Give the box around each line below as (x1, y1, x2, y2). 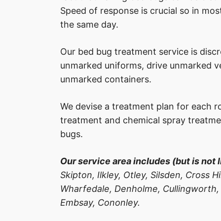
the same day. (60, 19, 118, 30)
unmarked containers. (60, 74, 151, 85)
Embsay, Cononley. (60, 197, 140, 208)
